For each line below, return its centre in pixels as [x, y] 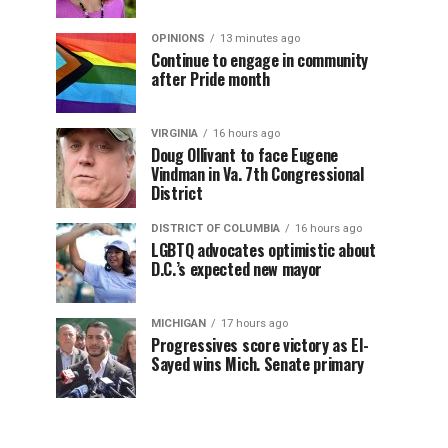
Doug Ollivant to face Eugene [245, 155]
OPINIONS [178, 38]
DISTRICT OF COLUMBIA [215, 228]
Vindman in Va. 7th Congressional [257, 174]
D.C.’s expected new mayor [236, 269]
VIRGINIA [174, 133]
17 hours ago [254, 323]
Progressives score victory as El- [260, 345]
